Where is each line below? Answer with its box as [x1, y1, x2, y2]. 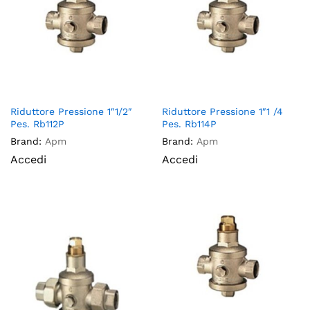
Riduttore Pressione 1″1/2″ [10, 106, 132, 118]
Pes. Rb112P [10, 118, 64, 130]
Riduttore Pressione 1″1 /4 [162, 106, 283, 118]
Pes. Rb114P [162, 118, 217, 130]
